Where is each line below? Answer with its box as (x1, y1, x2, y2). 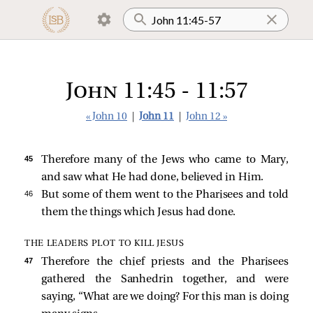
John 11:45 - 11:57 (65, 81, 248, 103)
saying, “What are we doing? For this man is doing (41, 291, 289, 303)
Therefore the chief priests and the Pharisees (41, 256, 289, 268)
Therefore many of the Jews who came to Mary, (41, 154, 289, 166)
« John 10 (86, 112, 127, 122)
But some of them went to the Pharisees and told (41, 189, 289, 201)
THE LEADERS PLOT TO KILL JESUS (24, 239, 184, 249)
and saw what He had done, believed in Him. (41, 172, 264, 183)
